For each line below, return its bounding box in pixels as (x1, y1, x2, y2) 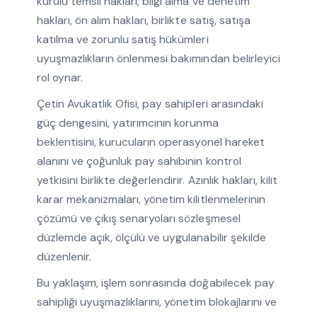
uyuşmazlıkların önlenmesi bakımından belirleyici (36, 51, 280, 67)
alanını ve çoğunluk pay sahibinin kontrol (36, 154, 241, 169)
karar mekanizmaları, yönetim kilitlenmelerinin (36, 192, 265, 207)
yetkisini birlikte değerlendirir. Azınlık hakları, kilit (36, 173, 277, 188)
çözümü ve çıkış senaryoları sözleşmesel (36, 211, 241, 226)
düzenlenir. (36, 249, 92, 265)
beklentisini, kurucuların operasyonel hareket (36, 134, 265, 150)
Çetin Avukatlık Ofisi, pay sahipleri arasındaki (36, 96, 263, 112)
